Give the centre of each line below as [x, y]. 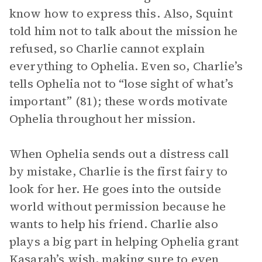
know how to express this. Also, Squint [121, 13]
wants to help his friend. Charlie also [114, 224]
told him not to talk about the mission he [124, 31]
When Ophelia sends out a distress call [119, 154]
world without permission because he [118, 206]
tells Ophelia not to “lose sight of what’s [122, 84]
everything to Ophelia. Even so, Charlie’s [126, 66]
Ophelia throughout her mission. [103, 119]
